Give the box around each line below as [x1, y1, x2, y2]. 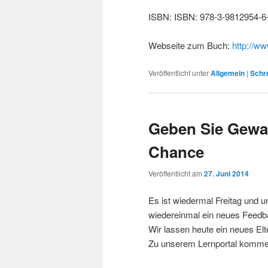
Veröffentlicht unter [148, 67, 209, 78]
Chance [148, 141, 204, 163]
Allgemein [211, 67, 245, 78]
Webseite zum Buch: [148, 39, 232, 52]
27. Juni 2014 [204, 168, 249, 179]
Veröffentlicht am [148, 168, 204, 179]
